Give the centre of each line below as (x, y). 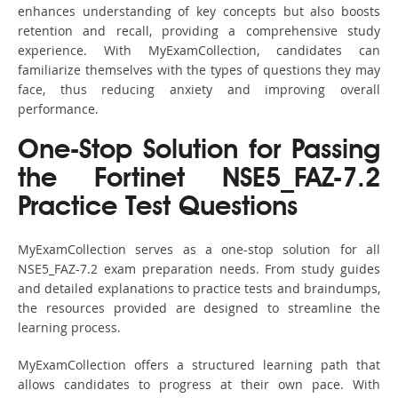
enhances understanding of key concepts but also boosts (199, 12)
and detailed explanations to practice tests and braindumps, (199, 289)
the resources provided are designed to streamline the (199, 308)
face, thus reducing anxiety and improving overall (199, 90)
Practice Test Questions (158, 208)
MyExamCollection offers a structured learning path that (199, 365)
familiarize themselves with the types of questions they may (199, 70)
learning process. (69, 328)
